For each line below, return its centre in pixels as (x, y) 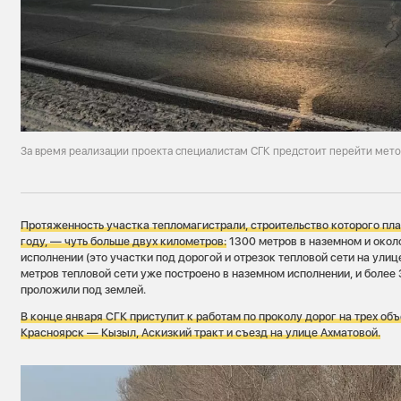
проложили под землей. (84, 289)
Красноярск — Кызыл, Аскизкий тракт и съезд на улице (170, 333)
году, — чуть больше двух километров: (124, 241)
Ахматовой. (350, 333)
